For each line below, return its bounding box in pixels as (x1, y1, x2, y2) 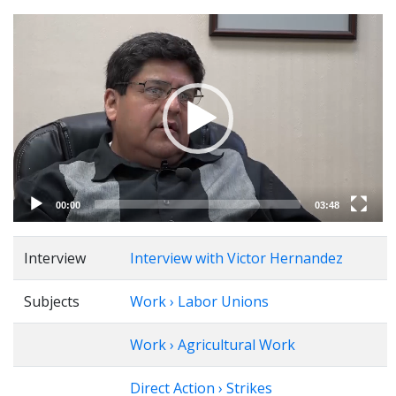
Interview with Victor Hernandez (130, 248, 343, 268)
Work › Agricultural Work (130, 335, 295, 354)
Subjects (24, 292, 80, 311)
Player (13, 36, 55, 56)
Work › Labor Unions (130, 292, 269, 311)
